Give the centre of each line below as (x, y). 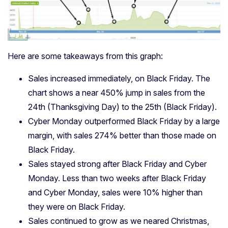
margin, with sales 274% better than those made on (122, 135)
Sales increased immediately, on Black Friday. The (119, 78)
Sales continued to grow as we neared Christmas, (119, 221)
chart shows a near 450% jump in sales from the (117, 92)
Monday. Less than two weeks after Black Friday (117, 178)
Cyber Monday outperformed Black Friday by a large (124, 121)
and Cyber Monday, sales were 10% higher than (115, 192)
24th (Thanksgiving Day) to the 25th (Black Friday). (122, 107)
